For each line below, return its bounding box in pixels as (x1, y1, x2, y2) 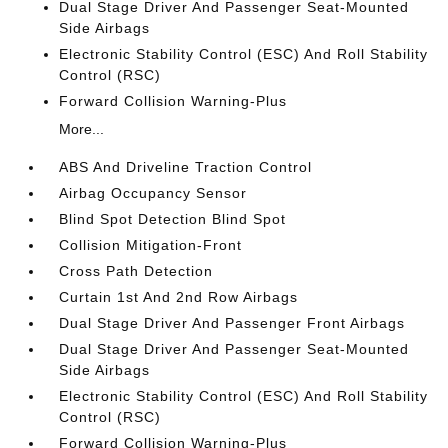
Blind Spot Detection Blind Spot (59, 211, 287, 227)
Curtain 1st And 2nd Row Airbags (59, 289, 299, 305)
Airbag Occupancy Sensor (59, 185, 248, 201)
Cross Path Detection (59, 263, 214, 279)
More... (59, 121, 105, 137)
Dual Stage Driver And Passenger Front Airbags (59, 315, 406, 331)
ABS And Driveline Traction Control (59, 159, 313, 175)
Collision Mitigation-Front (59, 237, 243, 253)
